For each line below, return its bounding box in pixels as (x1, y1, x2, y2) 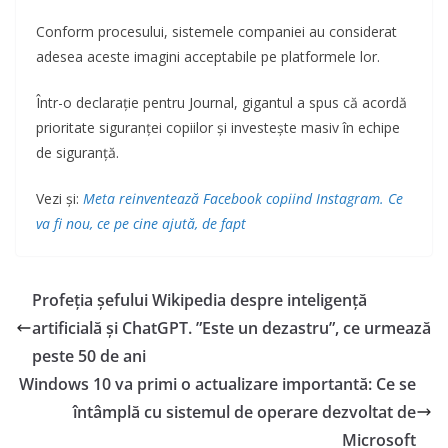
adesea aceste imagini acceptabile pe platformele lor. (36, 47, 380, 67)
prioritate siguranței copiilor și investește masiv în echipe (36, 118, 400, 138)
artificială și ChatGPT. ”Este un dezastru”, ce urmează (32, 317, 431, 340)
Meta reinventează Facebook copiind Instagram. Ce (83, 189, 403, 209)
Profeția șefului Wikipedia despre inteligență (32, 289, 367, 312)
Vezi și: (36, 189, 83, 209)
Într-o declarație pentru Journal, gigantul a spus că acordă (36, 93, 407, 113)
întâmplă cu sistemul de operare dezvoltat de (73, 401, 416, 424)
